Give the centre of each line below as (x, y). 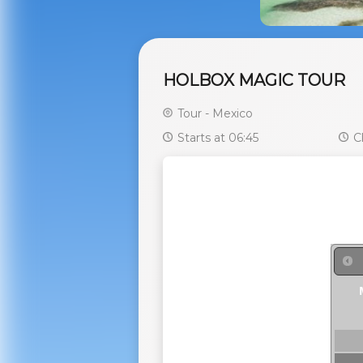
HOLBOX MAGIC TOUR (254, 81)
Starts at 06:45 (217, 138)
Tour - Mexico (214, 114)
